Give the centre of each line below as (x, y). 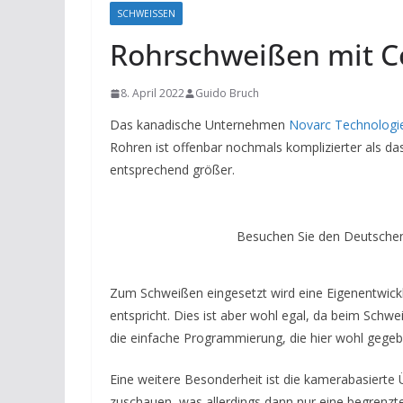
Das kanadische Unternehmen (199, 125)
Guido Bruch (227, 93)
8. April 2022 (152, 93)
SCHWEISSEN (143, 13)
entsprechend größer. (172, 170)
